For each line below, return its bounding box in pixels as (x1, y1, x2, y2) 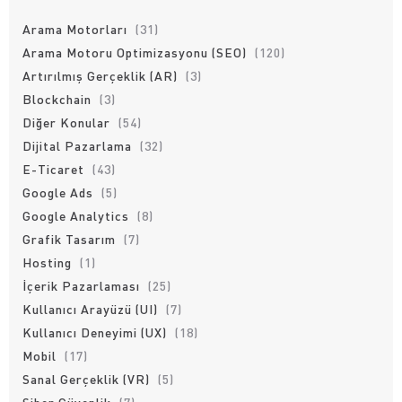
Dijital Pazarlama (22, 137, 132, 153)
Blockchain (22, 91, 92, 107)
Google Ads (22, 184, 93, 200)
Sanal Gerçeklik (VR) (22, 371, 150, 387)
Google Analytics (22, 207, 129, 223)
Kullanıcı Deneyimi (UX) (22, 324, 167, 340)
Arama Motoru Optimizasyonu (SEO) (22, 44, 247, 60)
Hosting (22, 254, 72, 270)
